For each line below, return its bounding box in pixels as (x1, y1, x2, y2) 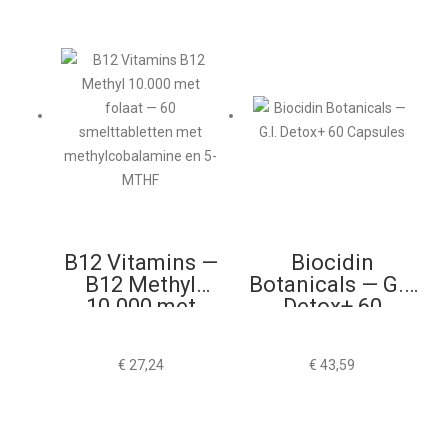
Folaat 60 (94, 316, 187, 341)
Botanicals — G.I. (248, 272, 416, 297)
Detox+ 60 (282, 294, 382, 319)
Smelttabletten (66, 338, 216, 363)
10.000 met (85, 294, 196, 319)
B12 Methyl (85, 272, 197, 297)
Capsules (287, 316, 378, 341)
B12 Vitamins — (63, 250, 218, 275)
